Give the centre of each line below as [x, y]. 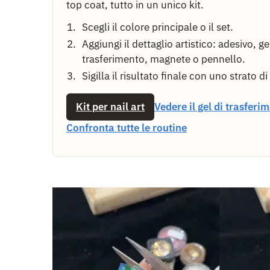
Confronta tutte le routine [127, 127]
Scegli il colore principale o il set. [158, 27]
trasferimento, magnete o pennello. [164, 59]
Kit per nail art [110, 106]
